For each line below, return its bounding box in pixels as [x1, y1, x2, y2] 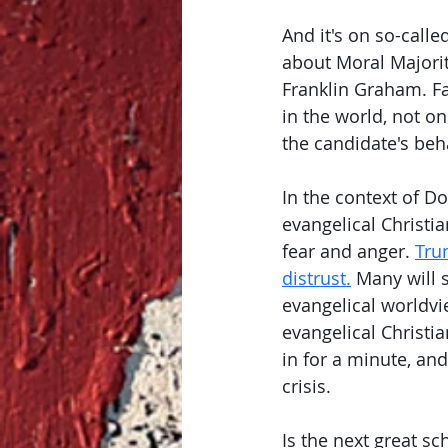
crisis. [282, 374, 336, 398]
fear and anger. [282, 239, 415, 263]
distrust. [282, 266, 351, 290]
